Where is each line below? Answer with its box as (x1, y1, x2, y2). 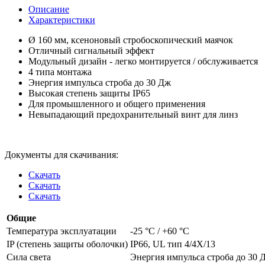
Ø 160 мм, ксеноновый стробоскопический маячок (28, 34, 233, 45)
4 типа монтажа (28, 66, 92, 77)
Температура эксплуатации (7, 225, 117, 236)
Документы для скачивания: (5, 149, 118, 160)
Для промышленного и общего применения (28, 98, 205, 109)
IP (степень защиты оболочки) (7, 238, 128, 249)
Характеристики (28, 14, 95, 25)
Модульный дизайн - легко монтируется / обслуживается (28, 56, 258, 66)
